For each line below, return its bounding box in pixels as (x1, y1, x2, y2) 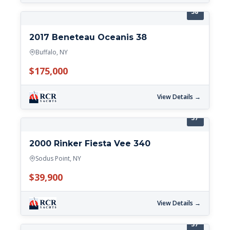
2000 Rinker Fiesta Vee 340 (29, 139, 150, 149)
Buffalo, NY (35, 48, 68, 57)
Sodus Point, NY (35, 154, 81, 163)
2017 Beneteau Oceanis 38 (29, 32, 147, 43)
